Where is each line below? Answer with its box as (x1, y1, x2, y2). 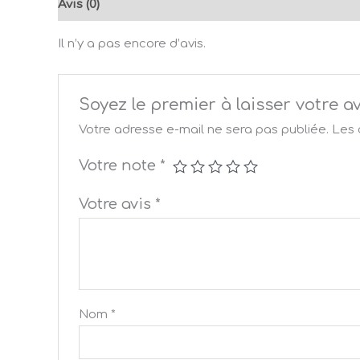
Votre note (79, 157, 161, 174)
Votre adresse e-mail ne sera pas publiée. (79, 123, 329, 137)
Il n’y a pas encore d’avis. (58, 37, 206, 51)
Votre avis (79, 196, 156, 213)
